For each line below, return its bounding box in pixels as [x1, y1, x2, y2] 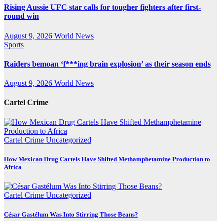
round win [4, 12, 39, 21]
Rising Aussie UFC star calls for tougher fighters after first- [4, 3, 201, 12]
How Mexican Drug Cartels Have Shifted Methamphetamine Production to [4, 155, 210, 163]
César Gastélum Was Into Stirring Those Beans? [4, 211, 138, 219]
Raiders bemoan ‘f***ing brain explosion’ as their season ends [4, 59, 211, 68]
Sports [4, 40, 24, 49]
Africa [4, 163, 22, 171]
